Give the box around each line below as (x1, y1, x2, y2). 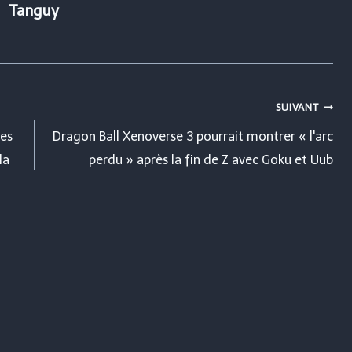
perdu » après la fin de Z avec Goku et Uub (89, 152, 334, 168)
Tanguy (9, 2, 60, 20)
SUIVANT (275, 101, 319, 114)
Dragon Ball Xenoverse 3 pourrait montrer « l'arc (53, 129, 334, 145)
